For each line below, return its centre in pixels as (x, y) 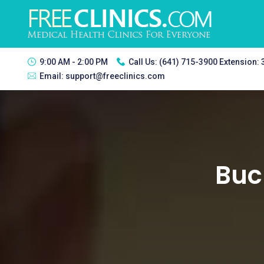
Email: (52, 76)
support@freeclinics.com (115, 76)
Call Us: (144, 62)
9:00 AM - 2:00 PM (74, 62)
